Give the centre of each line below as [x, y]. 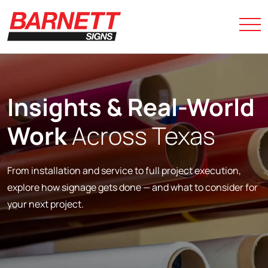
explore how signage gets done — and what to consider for [133, 188]
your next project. [45, 204]
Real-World [191, 107]
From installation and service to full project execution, [124, 171]
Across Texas [141, 136]
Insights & [67, 107]
